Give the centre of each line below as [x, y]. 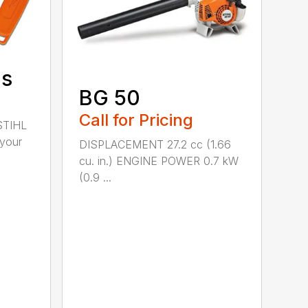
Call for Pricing [136, 120]
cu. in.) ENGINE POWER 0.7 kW [159, 161]
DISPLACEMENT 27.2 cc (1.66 [155, 145]
